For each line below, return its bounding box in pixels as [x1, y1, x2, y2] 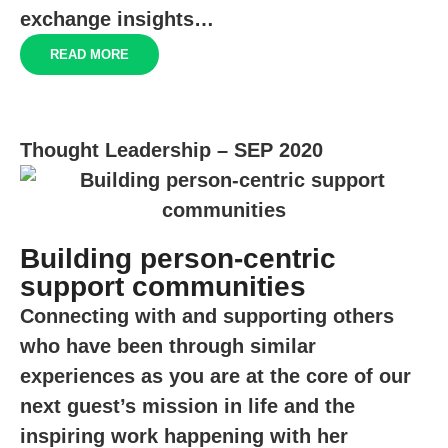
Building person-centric [20, 242, 336, 274]
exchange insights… [20, 7, 214, 30]
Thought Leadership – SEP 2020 [20, 138, 323, 161]
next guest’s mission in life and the [20, 394, 355, 417]
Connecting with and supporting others [20, 304, 394, 327]
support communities [20, 270, 306, 302]
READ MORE [50, 46, 129, 62]
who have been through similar [20, 334, 316, 357]
